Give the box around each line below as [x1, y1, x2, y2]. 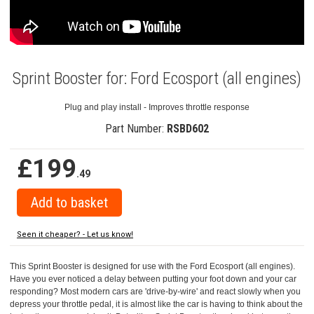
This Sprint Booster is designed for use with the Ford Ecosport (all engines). [10, 261, 295, 271]
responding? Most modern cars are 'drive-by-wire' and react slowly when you [10, 286, 301, 296]
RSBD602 [167, 121, 209, 135]
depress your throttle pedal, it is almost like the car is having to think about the [10, 299, 303, 309]
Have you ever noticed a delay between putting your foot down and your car [10, 273, 296, 284]
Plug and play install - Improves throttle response [64, 102, 250, 112]
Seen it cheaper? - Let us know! [17, 229, 133, 239]
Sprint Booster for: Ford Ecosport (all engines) [13, 68, 301, 88]
